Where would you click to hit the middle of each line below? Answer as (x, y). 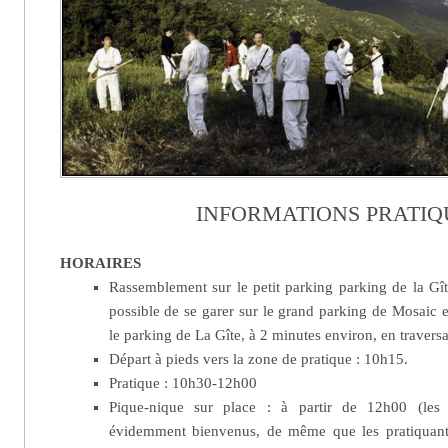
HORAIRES (101, 262)
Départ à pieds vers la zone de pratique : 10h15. (258, 358)
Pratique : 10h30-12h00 (182, 382)
